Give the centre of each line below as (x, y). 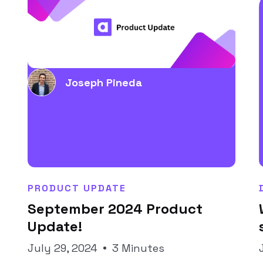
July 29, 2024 (62, 248)
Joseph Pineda (103, 82)
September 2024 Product (115, 209)
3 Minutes (138, 248)
